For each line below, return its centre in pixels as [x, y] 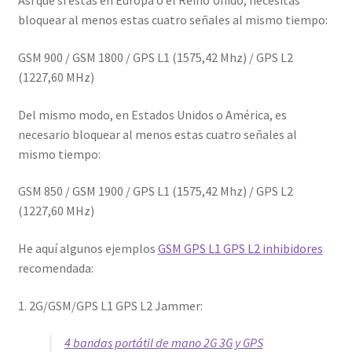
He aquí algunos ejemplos [88, 249]
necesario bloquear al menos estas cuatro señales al [157, 134]
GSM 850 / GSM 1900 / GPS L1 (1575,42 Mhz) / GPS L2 [155, 191]
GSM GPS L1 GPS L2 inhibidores [240, 249]
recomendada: [55, 268]
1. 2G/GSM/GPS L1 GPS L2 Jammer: [110, 305]
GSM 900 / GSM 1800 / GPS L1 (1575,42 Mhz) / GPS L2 [155, 58]
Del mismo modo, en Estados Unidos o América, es [152, 114]
